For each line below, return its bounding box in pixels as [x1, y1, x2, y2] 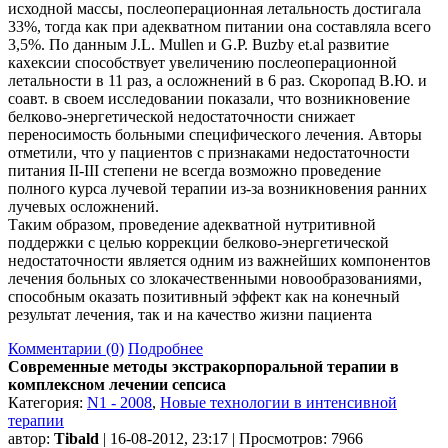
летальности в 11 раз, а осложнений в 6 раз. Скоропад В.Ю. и [8, 71, 427, 89]
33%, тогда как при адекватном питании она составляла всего [8, 17, 431, 35]
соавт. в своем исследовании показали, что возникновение [8, 89, 410, 107]
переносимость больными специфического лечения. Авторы [8, 125, 422, 143]
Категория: [8, 393, 87, 411]
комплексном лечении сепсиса [8, 375, 226, 393]
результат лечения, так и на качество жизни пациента [8, 305, 372, 323]
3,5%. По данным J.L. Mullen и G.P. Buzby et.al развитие [8, 35, 389, 53]
